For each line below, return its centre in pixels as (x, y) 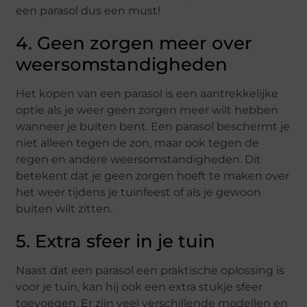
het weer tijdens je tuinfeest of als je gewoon (139, 193)
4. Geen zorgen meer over (134, 44)
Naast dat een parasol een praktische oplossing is (150, 271)
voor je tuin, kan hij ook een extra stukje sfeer (139, 287)
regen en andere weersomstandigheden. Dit (139, 160)
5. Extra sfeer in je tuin (116, 242)
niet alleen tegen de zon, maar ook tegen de (138, 143)
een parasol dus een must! (88, 11)
